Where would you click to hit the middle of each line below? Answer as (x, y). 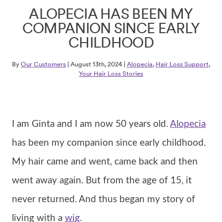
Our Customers (43, 64)
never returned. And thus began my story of (104, 200)
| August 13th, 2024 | (96, 64)
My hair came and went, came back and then (105, 162)
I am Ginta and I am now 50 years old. (91, 124)
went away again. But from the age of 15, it (102, 181)
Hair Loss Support (182, 64)
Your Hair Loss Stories (111, 74)
